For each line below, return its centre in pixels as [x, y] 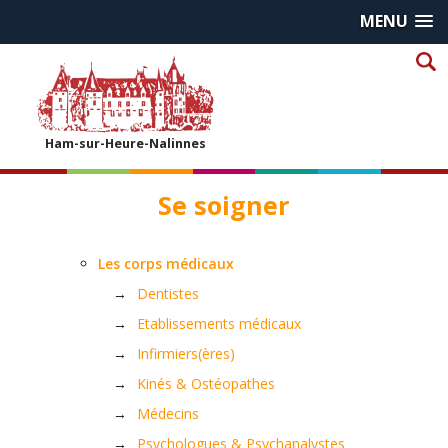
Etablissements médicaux [219, 323]
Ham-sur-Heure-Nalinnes [125, 143]
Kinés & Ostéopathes [206, 383]
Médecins [168, 413]
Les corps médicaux [166, 263]
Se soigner [224, 205]
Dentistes [168, 293]
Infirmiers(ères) [186, 353]
